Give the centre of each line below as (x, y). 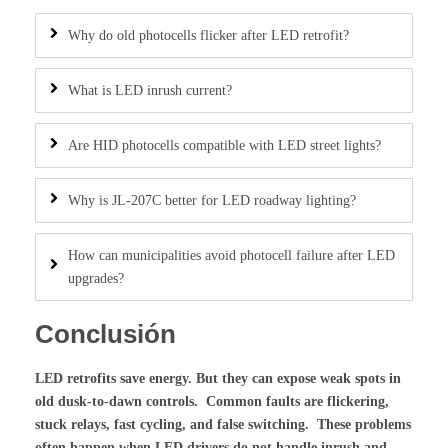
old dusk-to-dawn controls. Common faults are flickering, (212, 401)
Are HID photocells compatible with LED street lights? (224, 145)
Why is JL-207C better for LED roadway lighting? (212, 200)
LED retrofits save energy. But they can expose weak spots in (218, 378)
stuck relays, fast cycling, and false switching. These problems (223, 424)
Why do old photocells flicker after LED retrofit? (208, 35)
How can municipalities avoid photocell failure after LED (231, 255)
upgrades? (96, 278)
